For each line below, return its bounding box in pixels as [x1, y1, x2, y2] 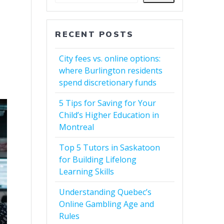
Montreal [59, 121, 94, 133]
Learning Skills [59, 166, 114, 177]
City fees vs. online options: [59, 53, 161, 64]
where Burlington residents [59, 65, 163, 76]
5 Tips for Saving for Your [59, 97, 156, 109]
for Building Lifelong [59, 154, 137, 165]
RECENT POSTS [55, 29, 134, 39]
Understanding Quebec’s [59, 186, 152, 198]
